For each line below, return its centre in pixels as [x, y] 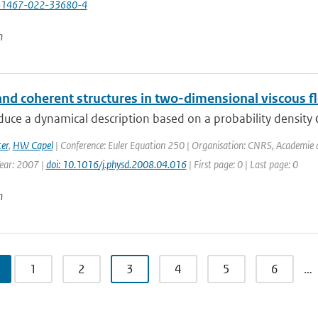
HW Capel [33, 145]
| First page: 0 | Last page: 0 [242, 164]
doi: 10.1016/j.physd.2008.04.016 [116, 164]
